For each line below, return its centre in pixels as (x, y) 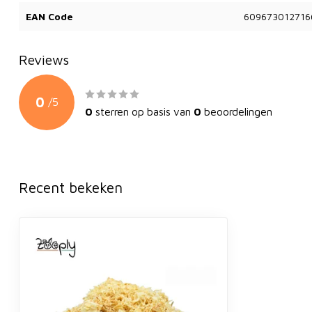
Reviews (44, 59)
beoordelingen (237, 111)
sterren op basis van (143, 111)
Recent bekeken (71, 187)
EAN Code (49, 16)
